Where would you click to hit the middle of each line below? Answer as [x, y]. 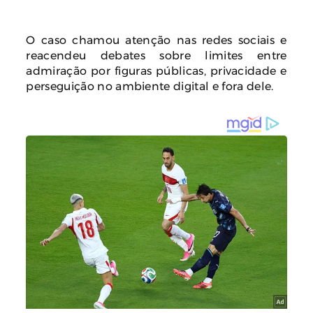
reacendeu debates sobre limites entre [156, 55]
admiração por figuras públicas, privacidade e [156, 70]
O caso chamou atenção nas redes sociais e [156, 39]
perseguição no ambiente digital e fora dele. [150, 86]
